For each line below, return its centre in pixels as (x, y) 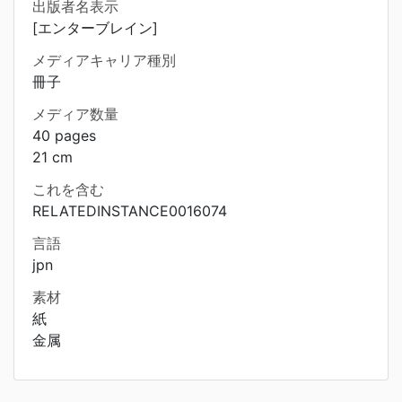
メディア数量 (75, 114)
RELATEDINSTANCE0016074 (130, 211)
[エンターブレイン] (95, 28)
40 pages (64, 135)
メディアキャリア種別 (104, 60)
